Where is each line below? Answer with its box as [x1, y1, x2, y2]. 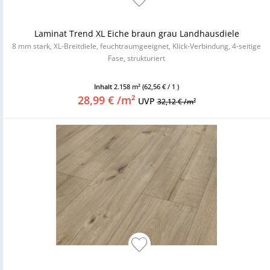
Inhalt [94, 82, 114, 91]
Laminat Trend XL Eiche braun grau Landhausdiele [34, 28, 239, 39]
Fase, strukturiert [108, 53, 165, 63]
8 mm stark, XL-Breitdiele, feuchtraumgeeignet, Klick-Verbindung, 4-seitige [12, 41, 261, 51]
